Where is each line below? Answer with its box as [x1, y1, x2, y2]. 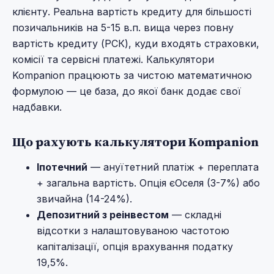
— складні [169, 209, 221, 221]
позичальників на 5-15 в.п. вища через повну [12, 21, 234, 34]
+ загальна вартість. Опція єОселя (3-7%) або [37, 177, 260, 190]
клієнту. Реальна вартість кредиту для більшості [12, 6, 251, 18]
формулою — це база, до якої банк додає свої [12, 85, 241, 98]
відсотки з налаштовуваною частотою [37, 224, 229, 237]
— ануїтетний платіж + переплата [87, 161, 259, 174]
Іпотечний [37, 161, 87, 174]
